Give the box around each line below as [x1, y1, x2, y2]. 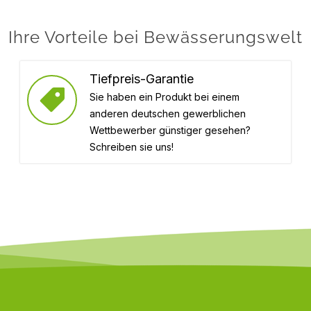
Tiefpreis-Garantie [90, 71, 194, 86]
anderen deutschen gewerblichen [90, 107, 246, 119]
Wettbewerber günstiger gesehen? [90, 124, 251, 136]
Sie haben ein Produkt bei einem [90, 90, 239, 103]
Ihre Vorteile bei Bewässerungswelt [8, 26, 303, 47]
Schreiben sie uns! [90, 140, 174, 153]
